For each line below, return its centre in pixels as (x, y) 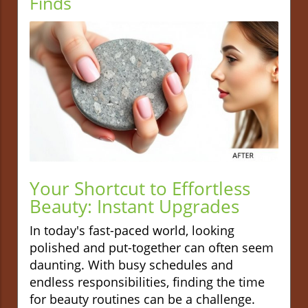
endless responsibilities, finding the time (147, 282)
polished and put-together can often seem (152, 247)
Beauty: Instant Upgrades (134, 206)
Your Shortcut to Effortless (140, 188)
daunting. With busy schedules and (131, 264)
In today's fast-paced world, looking (132, 230)
